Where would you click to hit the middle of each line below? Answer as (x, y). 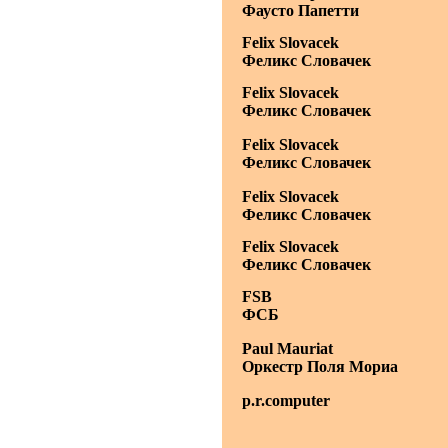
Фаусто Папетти (300, 10)
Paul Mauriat (287, 348)
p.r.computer (286, 400)
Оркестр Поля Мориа (320, 366)
